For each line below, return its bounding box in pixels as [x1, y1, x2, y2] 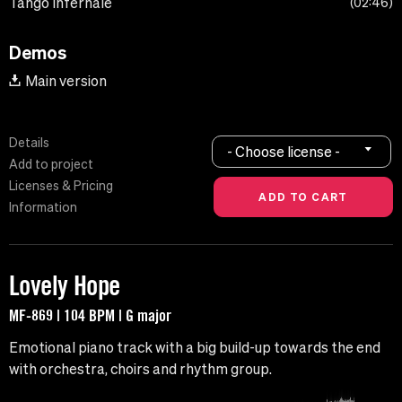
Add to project [9, 157, 93, 172]
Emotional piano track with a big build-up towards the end [9, 339, 380, 356]
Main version [25, 73, 107, 90]
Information [9, 200, 77, 215]
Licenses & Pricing [9, 179, 113, 194]
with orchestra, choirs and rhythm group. [9, 361, 272, 378]
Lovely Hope [9, 269, 120, 302]
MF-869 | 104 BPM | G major [9, 305, 171, 326]
